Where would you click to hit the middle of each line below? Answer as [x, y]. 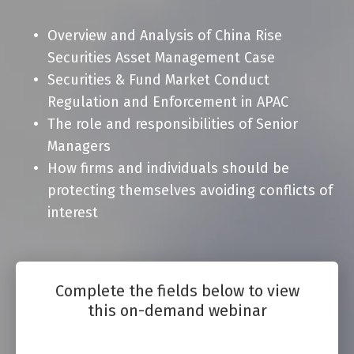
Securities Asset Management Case [161, 58]
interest [73, 213]
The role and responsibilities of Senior [173, 124]
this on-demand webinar [177, 311]
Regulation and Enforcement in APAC [168, 102]
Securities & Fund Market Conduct [158, 80]
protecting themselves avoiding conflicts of [190, 190]
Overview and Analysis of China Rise [165, 36]
